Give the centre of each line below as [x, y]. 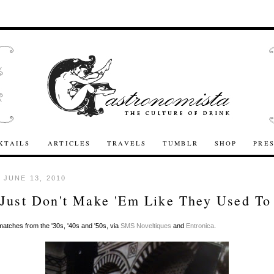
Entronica [200, 226]
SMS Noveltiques [146, 226]
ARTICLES [69, 143]
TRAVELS [127, 143]
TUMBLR [180, 143]
